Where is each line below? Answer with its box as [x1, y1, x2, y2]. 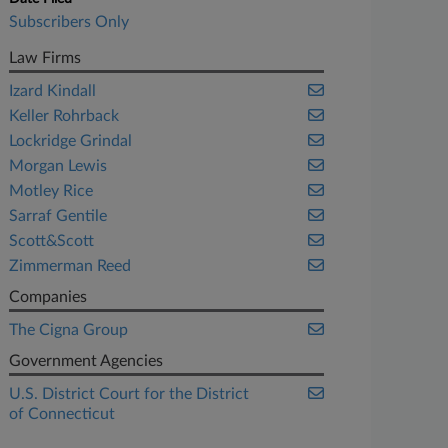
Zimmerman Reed [9, 258, 132, 274]
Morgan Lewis [9, 158, 108, 174]
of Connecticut [9, 406, 116, 422]
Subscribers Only [9, 14, 130, 30]
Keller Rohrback [9, 108, 120, 124]
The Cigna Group [9, 322, 129, 338]
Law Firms [9, 50, 82, 66]
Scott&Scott [9, 233, 95, 249]
